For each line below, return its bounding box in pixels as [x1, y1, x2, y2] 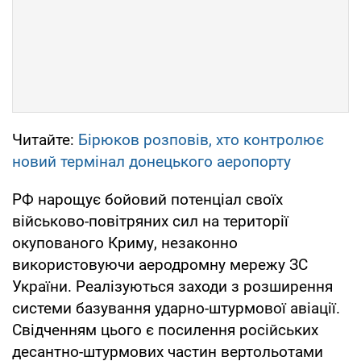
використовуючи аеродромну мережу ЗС [12, 255, 308, 274]
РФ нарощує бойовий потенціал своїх [12, 189, 283, 209]
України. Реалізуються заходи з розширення [12, 276, 333, 296]
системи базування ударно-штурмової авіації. [12, 298, 340, 317]
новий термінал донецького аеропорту [12, 151, 291, 171]
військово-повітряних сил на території [12, 211, 288, 230]
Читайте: [12, 130, 78, 149]
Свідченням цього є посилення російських [12, 320, 318, 339]
